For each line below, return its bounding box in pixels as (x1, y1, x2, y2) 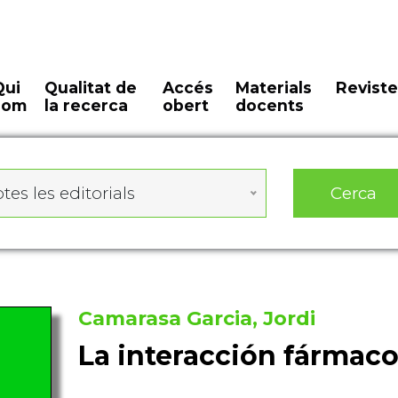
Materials (235, 78, 312, 97)
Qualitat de (44, 78, 138, 97)
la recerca (44, 96, 129, 115)
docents (235, 96, 304, 115)
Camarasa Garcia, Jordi (77, 306, 315, 330)
